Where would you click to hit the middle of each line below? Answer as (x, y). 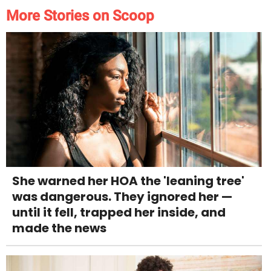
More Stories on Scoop (80, 16)
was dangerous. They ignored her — (122, 196)
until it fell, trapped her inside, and (119, 212)
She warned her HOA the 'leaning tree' (128, 181)
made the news (59, 228)
